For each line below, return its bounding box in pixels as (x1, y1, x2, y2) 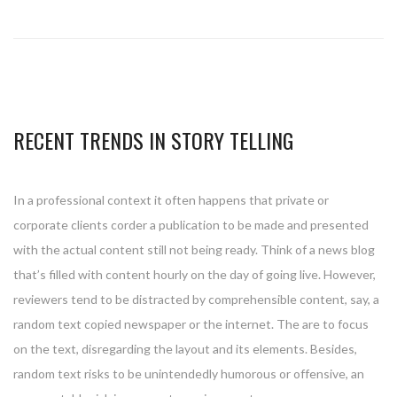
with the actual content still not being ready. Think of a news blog (13, 242, 375, 258)
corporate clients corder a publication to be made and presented (13, 217, 369, 233)
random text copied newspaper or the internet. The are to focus (13, 316, 369, 332)
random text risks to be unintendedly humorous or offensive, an (13, 366, 364, 382)
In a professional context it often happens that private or (13, 192, 329, 208)
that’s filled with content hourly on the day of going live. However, (13, 267, 376, 283)
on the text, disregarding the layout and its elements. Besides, (13, 341, 357, 357)
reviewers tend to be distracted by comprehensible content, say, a (13, 292, 379, 307)
